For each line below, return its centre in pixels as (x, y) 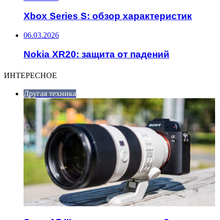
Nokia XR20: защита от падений (96, 54)
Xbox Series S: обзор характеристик (108, 16)
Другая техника (50, 93)
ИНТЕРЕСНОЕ (30, 75)
